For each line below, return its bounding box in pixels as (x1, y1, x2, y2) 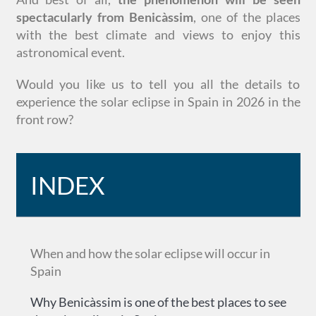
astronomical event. (16, 44, 125, 60)
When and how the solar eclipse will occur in (30, 245, 270, 261)
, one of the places (193, 9, 300, 25)
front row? (16, 111, 73, 127)
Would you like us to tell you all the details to (16, 76, 300, 92)
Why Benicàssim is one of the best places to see (30, 294, 286, 310)
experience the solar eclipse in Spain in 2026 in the (16, 94, 300, 109)
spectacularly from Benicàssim (16, 9, 193, 25)
